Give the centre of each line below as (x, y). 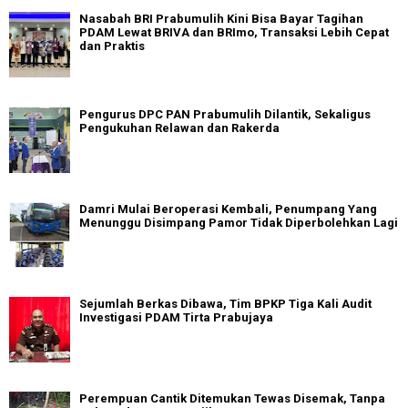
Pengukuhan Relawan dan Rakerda (179, 127)
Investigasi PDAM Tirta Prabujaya (176, 317)
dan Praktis (112, 46)
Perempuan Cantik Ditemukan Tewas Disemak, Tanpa (232, 399)
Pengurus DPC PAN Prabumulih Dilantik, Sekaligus (225, 114)
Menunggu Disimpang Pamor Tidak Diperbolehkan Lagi (239, 222)
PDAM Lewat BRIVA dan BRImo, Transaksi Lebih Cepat (234, 33)
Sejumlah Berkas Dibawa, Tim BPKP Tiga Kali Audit (225, 303)
